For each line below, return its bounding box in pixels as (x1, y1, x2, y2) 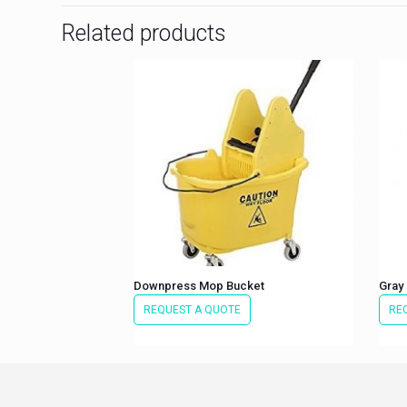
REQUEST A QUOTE (144, 303, 242, 316)
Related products (61, 19, 227, 46)
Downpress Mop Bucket (134, 278, 265, 293)
